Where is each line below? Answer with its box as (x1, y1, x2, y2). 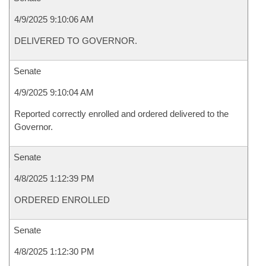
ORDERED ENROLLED (14, 195, 110, 205)
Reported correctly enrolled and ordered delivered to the (14, 109, 229, 119)
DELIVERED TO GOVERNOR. (14, 36, 137, 46)
